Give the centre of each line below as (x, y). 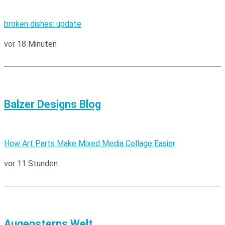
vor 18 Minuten (30, 44)
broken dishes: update (43, 24)
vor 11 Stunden (31, 163)
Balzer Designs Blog (52, 104)
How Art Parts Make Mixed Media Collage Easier (90, 143)
